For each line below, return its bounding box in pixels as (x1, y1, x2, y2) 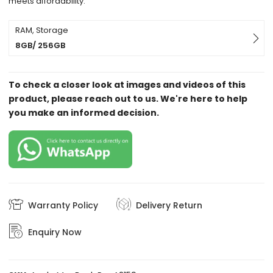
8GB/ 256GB (15, 40, 66, 52)
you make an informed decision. (9, 107, 160, 119)
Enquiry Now (28, 225, 82, 238)
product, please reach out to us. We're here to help (9, 93, 248, 105)
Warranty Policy (28, 199, 99, 211)
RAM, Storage (15, 24, 69, 37)
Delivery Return (136, 199, 203, 211)
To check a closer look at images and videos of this (9, 79, 246, 91)
